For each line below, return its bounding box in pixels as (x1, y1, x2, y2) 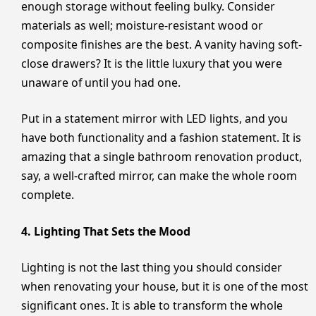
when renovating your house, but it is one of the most (21, 279, 308, 295)
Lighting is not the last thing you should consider (21, 260, 282, 276)
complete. (21, 187, 74, 203)
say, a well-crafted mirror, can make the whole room (21, 168, 297, 184)
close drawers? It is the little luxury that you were (21, 55, 282, 71)
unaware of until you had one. (21, 74, 181, 90)
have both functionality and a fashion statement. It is (21, 130, 301, 146)
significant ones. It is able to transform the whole (21, 298, 283, 314)
